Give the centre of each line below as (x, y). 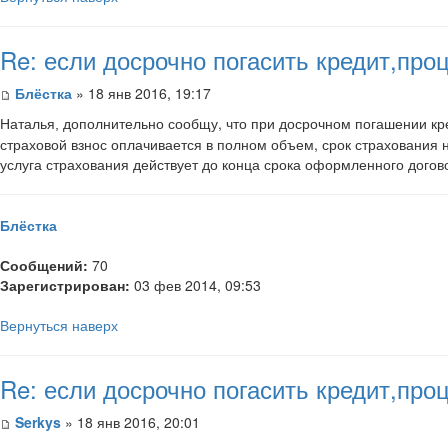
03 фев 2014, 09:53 (195, 284)
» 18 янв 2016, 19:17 (141, 92)
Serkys (38, 421)
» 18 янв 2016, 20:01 (130, 421)
